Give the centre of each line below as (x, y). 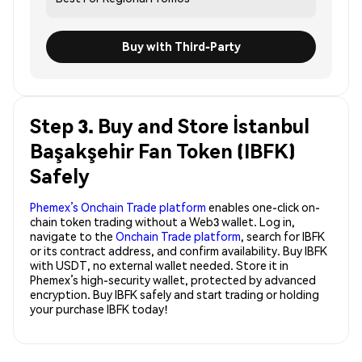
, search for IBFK (283, 236)
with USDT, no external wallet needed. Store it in (159, 265)
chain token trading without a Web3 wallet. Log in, (162, 221)
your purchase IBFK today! (99, 308)
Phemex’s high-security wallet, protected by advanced (173, 279)
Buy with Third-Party (181, 46)
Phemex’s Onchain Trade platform (118, 206)
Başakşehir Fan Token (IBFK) (163, 150)
